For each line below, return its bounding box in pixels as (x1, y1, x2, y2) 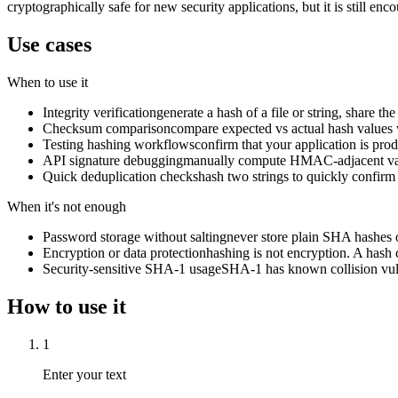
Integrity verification (43, 104, 156, 120)
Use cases (7, 32, 92, 56)
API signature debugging (43, 152, 183, 168)
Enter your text (43, 366, 126, 382)
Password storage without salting (43, 228, 227, 244)
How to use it (7, 294, 126, 318)
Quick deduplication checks (43, 168, 198, 184)
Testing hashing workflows (43, 136, 195, 152)
